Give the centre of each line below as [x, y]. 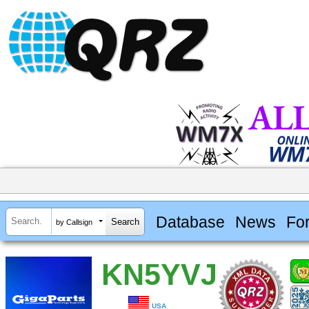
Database [190, 222]
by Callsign [74, 222]
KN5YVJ [159, 275]
